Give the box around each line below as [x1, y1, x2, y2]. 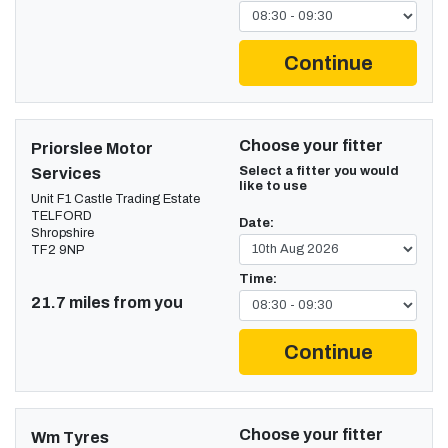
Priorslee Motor [31, 139, 153, 157]
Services [31, 164, 101, 182]
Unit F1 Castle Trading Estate [31, 191, 200, 206]
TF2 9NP [31, 242, 84, 257]
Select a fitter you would [239, 163, 399, 178]
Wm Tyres [31, 428, 109, 446]
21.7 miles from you [31, 293, 183, 311]
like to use [239, 178, 307, 193]
